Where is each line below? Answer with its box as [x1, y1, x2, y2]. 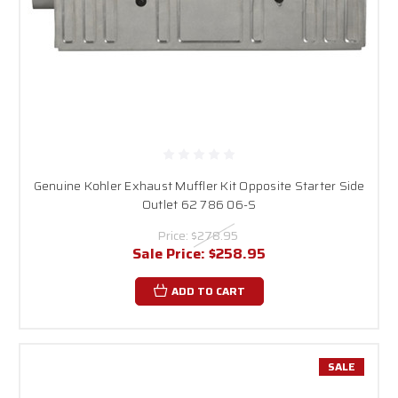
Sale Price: [132, 242, 209, 265]
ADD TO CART [171, 282, 245, 299]
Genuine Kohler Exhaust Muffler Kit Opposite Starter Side [33, 175, 365, 195]
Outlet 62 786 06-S [141, 194, 257, 214]
